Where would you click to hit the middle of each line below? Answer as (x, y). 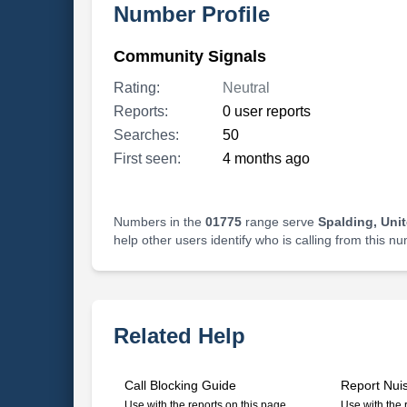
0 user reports (266, 111)
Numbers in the (159, 222)
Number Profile (191, 14)
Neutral (246, 88)
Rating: (136, 88)
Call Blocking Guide (180, 385)
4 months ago (266, 159)
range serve (279, 222)
